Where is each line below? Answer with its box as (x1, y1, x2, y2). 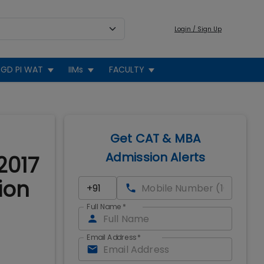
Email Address (87, 232, 136, 243)
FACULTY (108, 64, 144, 75)
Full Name (87, 202, 121, 212)
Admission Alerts (105, 149, 206, 166)
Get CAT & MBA (110, 130, 200, 147)
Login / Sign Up (174, 24, 222, 34)
